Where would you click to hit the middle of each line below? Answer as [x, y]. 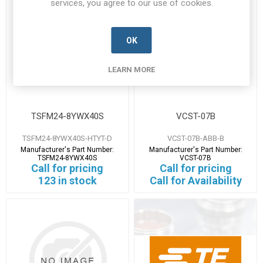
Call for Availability [195, 181]
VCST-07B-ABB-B [195, 139]
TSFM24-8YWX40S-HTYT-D [68, 139]
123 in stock [67, 181]
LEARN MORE [131, 70]
